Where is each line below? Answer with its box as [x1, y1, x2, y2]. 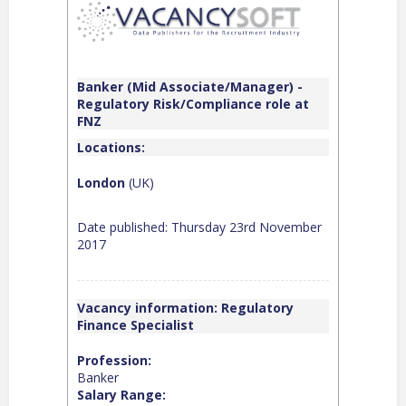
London [77, 173, 125, 191]
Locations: [77, 138, 145, 156]
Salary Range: [77, 385, 166, 403]
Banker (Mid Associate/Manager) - [77, 77, 303, 95]
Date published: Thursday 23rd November [77, 217, 322, 236]
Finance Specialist [77, 315, 194, 333]
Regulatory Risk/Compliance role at [77, 94, 309, 112]
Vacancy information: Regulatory [77, 298, 294, 316]
